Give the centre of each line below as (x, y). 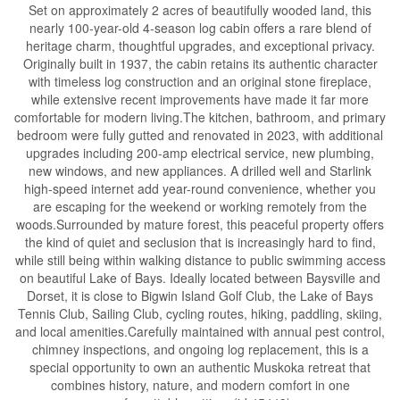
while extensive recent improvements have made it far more (200, 99)
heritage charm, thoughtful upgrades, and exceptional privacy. (200, 45)
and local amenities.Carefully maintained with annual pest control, (200, 331)
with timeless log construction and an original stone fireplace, (200, 81)
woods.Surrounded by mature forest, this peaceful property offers (200, 224)
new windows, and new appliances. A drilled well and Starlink (200, 170)
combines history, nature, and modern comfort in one (200, 384)
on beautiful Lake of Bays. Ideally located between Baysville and (200, 277)
